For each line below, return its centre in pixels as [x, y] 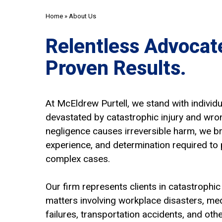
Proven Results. [116, 68]
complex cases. [78, 159]
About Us [83, 16]
